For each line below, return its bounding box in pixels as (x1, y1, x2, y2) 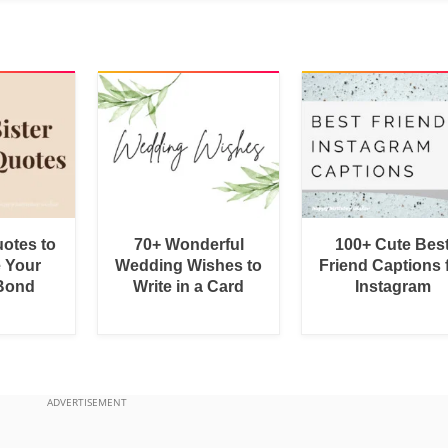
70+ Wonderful (133, 235, 244, 253)
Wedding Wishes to (115, 256, 263, 274)
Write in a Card (133, 277, 245, 295)
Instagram (354, 277, 431, 295)
